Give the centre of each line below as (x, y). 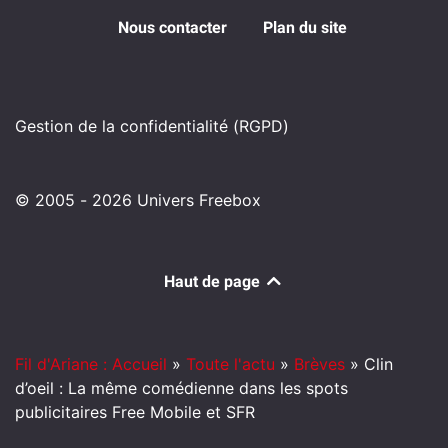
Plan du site (304, 28)
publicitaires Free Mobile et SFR (135, 412)
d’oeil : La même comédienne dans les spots (181, 388)
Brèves (319, 364)
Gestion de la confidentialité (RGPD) (152, 126)
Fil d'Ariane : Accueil (91, 364)
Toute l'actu (230, 364)
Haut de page (214, 282)
